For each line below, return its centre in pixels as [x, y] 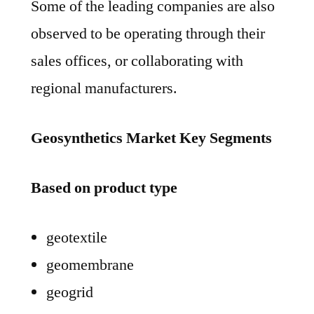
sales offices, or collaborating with [137, 61]
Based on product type [104, 188]
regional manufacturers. [104, 89]
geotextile [77, 238]
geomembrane [90, 265]
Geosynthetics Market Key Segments [151, 138]
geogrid [70, 293]
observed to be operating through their [148, 34]
